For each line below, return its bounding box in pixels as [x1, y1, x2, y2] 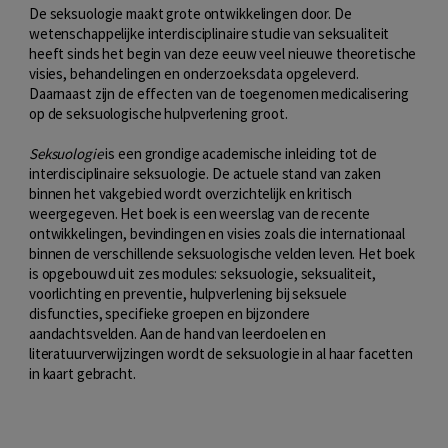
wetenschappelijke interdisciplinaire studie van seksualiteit [29, 24, 390, 43]
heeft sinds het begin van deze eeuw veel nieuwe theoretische [29, 44, 417, 63]
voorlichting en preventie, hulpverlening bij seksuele [29, 284, 348, 303]
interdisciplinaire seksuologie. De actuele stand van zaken [29, 164, 381, 183]
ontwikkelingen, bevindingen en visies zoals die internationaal [29, 224, 406, 243]
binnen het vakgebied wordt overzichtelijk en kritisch [29, 184, 353, 203]
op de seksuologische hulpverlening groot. [29, 104, 288, 123]
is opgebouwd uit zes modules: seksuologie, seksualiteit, [29, 264, 376, 283]
